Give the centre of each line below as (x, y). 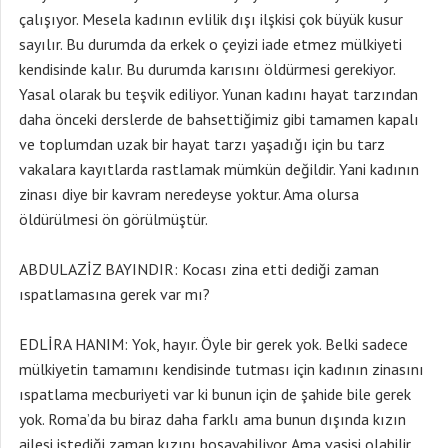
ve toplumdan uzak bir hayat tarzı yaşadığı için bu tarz (202, 144)
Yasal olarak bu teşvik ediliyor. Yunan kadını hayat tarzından (218, 94)
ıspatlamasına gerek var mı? (114, 294)
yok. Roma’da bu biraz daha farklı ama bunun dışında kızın (212, 419)
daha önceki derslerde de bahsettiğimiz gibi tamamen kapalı (219, 119)
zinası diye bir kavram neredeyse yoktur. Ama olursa (189, 194)
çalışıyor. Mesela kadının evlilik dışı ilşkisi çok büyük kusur (211, 19)
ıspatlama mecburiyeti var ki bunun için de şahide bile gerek (215, 394)
